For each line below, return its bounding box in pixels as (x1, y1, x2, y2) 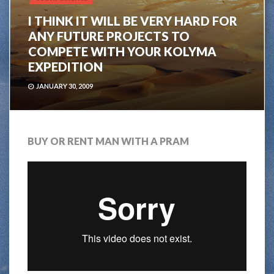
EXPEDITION (28, 59, 103, 74)
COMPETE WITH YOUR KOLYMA (28, 44, 217, 59)
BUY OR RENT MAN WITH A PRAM (28, 135, 189, 147)
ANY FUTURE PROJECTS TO (28, 29, 190, 43)
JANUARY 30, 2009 (36, 82, 93, 90)
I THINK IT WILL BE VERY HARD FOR (28, 13, 237, 28)
